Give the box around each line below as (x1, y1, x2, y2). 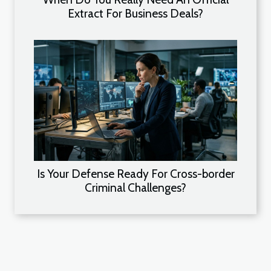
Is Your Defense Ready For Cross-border (36, 166, 235, 181)
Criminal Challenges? (85, 180, 186, 195)
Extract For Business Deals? (68, 5, 203, 21)
